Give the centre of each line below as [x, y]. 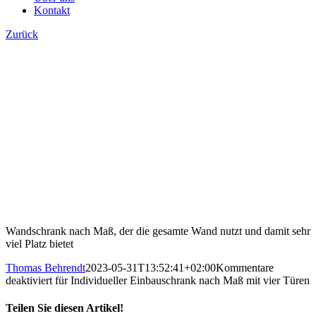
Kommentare [245, 268]
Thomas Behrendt [45, 268]
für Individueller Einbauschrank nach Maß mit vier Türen [181, 280]
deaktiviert [29, 280]
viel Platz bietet [39, 244]
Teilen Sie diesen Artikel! [65, 308]
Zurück [22, 34]
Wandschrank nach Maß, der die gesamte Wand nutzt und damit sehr [158, 231]
